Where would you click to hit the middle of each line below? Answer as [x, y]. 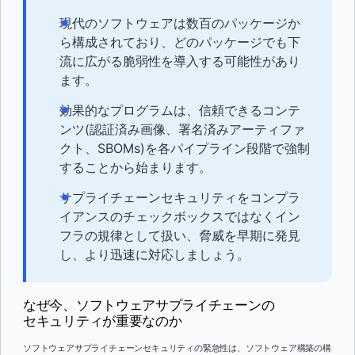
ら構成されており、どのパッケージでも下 [180, 42]
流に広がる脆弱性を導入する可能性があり [180, 61]
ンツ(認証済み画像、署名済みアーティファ [182, 130]
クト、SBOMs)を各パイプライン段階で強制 [185, 149]
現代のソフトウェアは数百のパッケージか [180, 23]
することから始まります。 [136, 168]
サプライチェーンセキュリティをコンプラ [180, 198]
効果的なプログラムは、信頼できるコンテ [180, 111]
